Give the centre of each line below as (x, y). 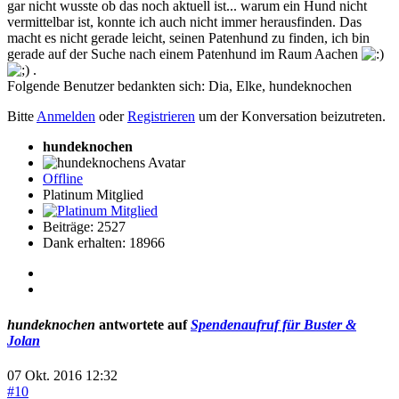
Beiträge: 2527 (84, 227)
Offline (63, 179)
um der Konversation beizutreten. (290, 117)
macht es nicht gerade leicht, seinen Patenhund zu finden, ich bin (188, 38)
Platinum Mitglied (93, 195)
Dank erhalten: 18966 (104, 243)
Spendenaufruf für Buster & (273, 324)
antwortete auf (143, 324)
